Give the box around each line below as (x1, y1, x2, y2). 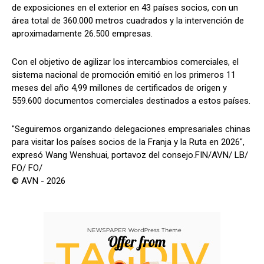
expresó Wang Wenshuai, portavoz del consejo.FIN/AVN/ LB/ (12, 149, 248, 160)
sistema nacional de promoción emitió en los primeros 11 (12, 69, 236, 80)
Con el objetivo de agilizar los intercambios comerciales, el (12, 56, 239, 67)
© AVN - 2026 (12, 175, 65, 186)
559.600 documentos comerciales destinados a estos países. (12, 95, 250, 106)
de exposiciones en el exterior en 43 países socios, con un (12, 2, 238, 13)
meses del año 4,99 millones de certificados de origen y (12, 82, 227, 93)
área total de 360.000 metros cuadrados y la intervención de (12, 15, 244, 26)
